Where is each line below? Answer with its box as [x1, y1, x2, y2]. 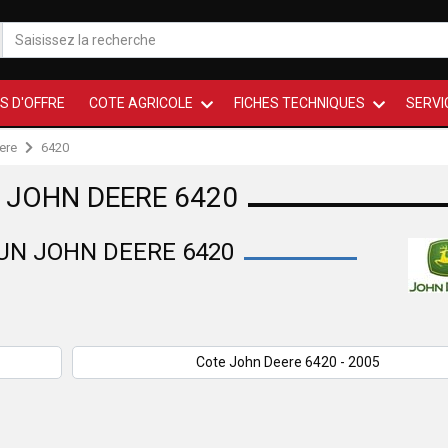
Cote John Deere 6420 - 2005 [195, 354, 380, 370]
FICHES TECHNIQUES [234, 95, 365, 111]
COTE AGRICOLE [89, 95, 193, 111]
